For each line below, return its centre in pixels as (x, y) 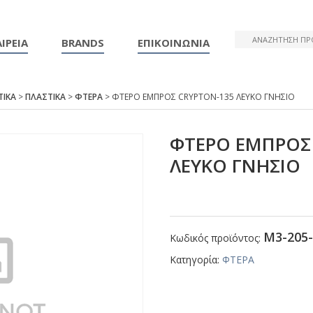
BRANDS (82, 43)
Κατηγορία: (196, 260)
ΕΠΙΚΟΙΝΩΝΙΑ (173, 43)
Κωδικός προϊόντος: (217, 238)
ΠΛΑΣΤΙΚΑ (45, 97)
